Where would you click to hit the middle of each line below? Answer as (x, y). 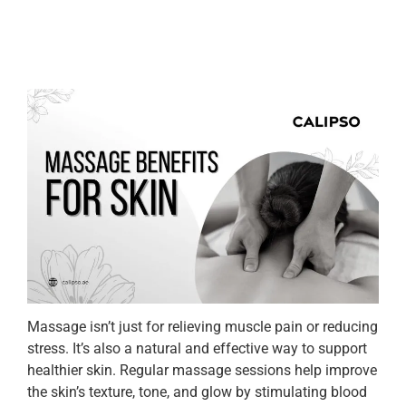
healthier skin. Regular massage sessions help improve (202, 370)
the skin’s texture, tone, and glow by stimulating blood (197, 391)
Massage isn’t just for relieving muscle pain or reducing (203, 326)
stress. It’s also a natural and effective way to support (197, 348)
